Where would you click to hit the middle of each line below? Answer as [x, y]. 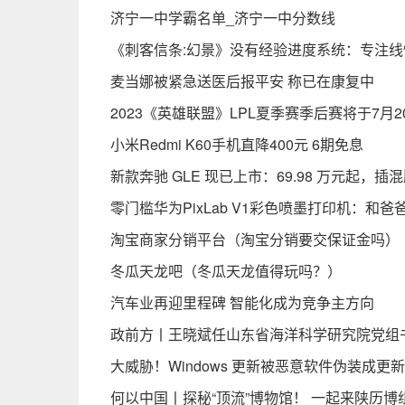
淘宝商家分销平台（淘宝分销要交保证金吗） [255, 239]
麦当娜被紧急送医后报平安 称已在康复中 [242, 81]
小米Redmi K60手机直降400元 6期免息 [237, 144]
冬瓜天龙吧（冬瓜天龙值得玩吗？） [226, 271]
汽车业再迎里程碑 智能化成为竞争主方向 [242, 302]
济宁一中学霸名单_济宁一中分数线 [223, 18]
